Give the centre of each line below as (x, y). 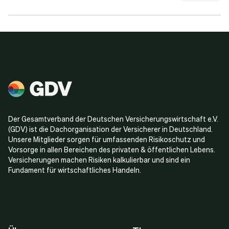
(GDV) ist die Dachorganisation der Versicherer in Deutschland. (110, 129)
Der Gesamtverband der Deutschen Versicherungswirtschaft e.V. (113, 119)
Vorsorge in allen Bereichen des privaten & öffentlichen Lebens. (112, 149)
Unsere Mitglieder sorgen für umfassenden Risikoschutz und (107, 139)
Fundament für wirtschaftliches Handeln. (75, 170)
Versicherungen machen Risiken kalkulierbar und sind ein (99, 159)
